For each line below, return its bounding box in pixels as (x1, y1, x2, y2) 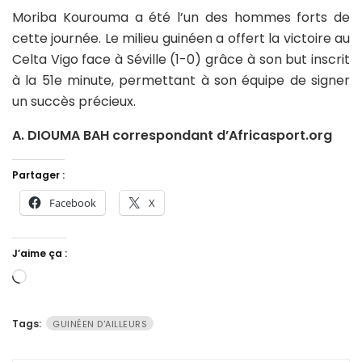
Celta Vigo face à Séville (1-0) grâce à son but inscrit (12, 49, 350, 69)
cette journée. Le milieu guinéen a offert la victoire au (12, 28, 350, 48)
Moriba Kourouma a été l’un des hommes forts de (12, 7, 350, 27)
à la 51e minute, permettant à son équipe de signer (12, 70, 350, 90)
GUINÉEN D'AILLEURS (53, 317, 147, 330)
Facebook (49, 195, 96, 210)
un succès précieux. (12, 91, 136, 111)
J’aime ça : (12, 246, 67, 260)
